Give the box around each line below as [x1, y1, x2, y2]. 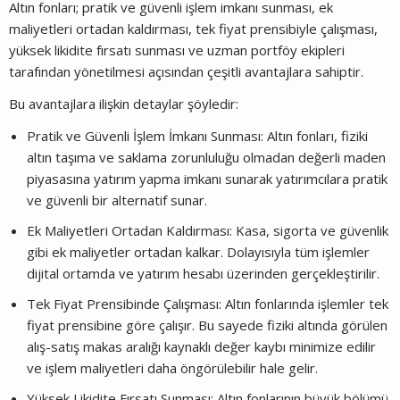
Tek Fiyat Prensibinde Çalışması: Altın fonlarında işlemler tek [27, 294, 388, 312]
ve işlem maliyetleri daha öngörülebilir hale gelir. [27, 358, 318, 377]
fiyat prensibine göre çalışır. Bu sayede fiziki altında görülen [27, 315, 387, 334]
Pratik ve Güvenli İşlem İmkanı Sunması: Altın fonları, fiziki [27, 126, 368, 145]
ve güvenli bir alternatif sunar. [27, 190, 207, 209]
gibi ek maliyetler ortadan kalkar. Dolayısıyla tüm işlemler [27, 242, 370, 261]
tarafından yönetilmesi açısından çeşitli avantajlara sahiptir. [9, 62, 363, 80]
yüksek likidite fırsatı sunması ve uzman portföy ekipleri [9, 40, 345, 59]
